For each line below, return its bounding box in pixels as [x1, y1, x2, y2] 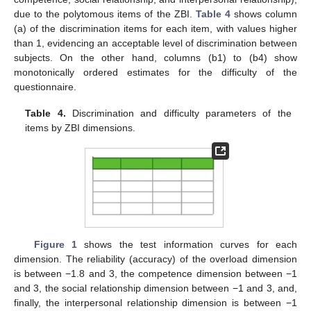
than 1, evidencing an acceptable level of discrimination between [14, 37, 297, 49]
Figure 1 [33, 239, 78, 251]
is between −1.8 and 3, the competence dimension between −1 [14, 268, 297, 280]
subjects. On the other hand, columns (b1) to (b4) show [14, 52, 297, 64]
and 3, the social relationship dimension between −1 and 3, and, [14, 283, 297, 294]
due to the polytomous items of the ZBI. [14, 8, 196, 20]
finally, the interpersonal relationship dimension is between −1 [14, 297, 297, 309]
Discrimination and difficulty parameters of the [65, 108, 292, 119]
